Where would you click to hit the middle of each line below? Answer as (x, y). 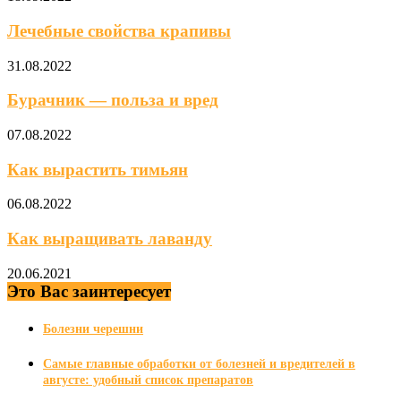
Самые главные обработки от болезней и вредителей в (199, 364)
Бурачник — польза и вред (113, 100)
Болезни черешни (93, 329)
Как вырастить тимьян (98, 169)
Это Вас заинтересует (89, 291)
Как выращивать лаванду (110, 239)
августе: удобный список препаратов (148, 380)
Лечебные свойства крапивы (119, 30)
